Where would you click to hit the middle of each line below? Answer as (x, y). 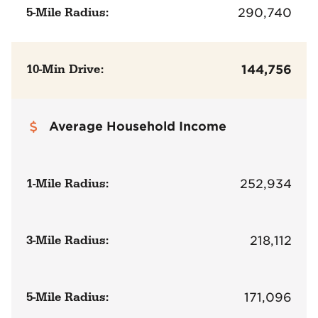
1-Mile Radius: (68, 183)
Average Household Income (138, 127)
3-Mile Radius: (68, 240)
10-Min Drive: (65, 70)
